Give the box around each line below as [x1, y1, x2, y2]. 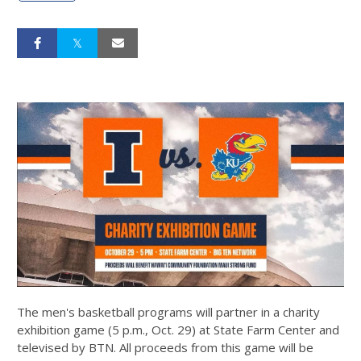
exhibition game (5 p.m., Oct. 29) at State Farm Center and [17, 322, 339, 338]
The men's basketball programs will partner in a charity [17, 304, 320, 321]
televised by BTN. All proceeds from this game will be [17, 339, 313, 356]
